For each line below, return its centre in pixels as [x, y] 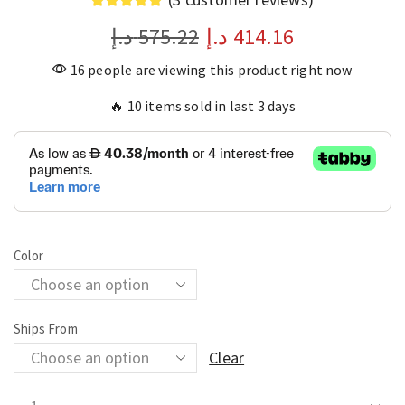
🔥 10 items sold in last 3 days [202, 105]
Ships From [46, 328]
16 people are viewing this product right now [210, 69]
